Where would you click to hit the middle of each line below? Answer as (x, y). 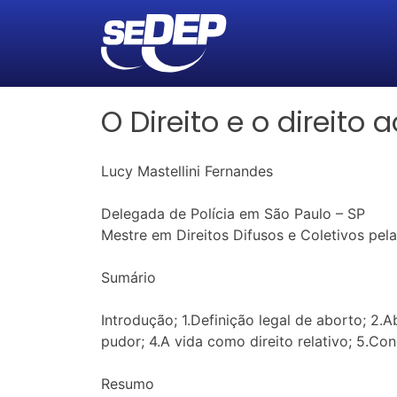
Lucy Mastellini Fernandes (187, 171)
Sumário (128, 278)
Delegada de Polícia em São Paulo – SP (233, 214)
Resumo (128, 384)
